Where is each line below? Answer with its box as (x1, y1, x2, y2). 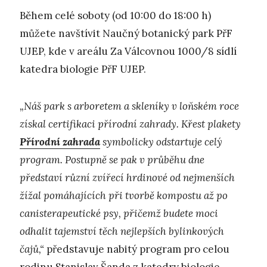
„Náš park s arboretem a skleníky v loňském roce (20, 100, 239, 113)
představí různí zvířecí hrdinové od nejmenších (20, 171, 235, 185)
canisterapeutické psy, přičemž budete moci (20, 207, 218, 221)
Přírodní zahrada (20, 135, 100, 149)
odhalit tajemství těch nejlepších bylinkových (20, 225, 224, 238)
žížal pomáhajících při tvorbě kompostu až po (20, 189, 228, 203)
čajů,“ (20, 243, 46, 256)
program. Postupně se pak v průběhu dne (20, 153, 204, 167)
